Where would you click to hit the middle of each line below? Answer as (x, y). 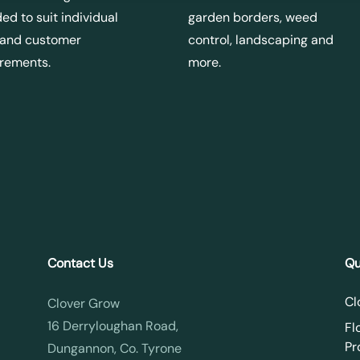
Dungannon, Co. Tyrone (114, 348)
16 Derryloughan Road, (112, 325)
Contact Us (80, 263)
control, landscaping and (261, 39)
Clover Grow (83, 303)
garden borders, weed (253, 17)
